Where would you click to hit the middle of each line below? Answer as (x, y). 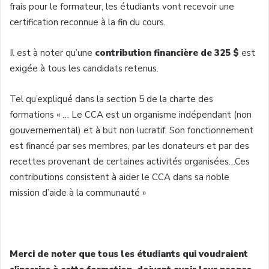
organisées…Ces (217, 161)
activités (164, 161)
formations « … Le (47, 114)
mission (26, 192)
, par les (145, 146)
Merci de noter (44, 254)
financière (176, 53)
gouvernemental (44, 130)
